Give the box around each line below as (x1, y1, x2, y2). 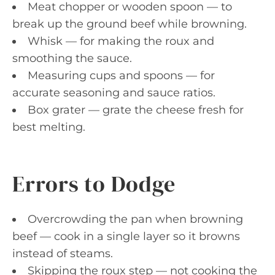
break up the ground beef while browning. (12, 17, 247, 31)
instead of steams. (12, 246, 113, 260)
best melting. (12, 120, 85, 134)
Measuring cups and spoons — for (28, 68, 215, 82)
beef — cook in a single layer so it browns (12, 229, 240, 243)
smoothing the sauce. (12, 51, 132, 65)
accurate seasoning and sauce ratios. (12, 85, 215, 99)
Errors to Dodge (12, 168, 176, 199)
